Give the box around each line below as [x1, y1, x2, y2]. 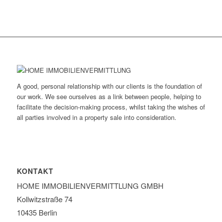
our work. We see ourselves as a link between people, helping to [16, 92, 201, 102]
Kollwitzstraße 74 [16, 194, 72, 205]
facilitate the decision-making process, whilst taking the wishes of [16, 102, 205, 112]
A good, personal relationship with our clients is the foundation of [16, 81, 202, 91]
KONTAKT [16, 166, 54, 176]
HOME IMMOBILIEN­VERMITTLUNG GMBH [16, 180, 164, 191]
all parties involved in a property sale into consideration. [16, 112, 176, 122]
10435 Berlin [16, 207, 57, 218]
